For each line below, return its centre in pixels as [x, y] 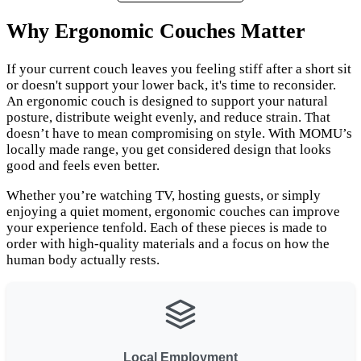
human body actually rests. [83, 259]
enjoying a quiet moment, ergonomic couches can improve [173, 211]
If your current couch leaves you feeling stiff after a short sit [179, 68]
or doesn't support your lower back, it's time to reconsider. [171, 85]
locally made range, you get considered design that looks [169, 149]
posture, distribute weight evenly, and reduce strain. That [168, 117]
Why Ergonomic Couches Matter [156, 31]
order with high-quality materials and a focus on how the [168, 243]
